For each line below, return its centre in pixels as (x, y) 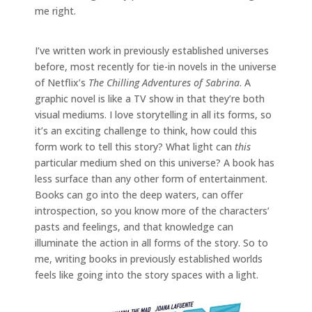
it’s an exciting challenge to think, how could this (146, 130)
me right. (57, 10)
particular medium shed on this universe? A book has (155, 162)
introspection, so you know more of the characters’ (152, 210)
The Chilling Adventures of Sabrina (164, 82)
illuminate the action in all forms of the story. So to (151, 242)
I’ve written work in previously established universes (152, 50)
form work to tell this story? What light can (135, 146)
